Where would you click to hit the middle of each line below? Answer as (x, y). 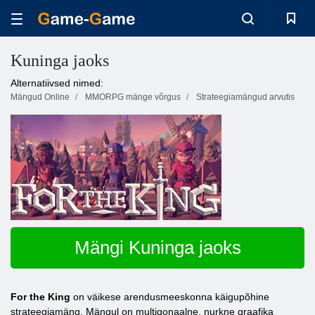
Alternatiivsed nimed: (57, 83)
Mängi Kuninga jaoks (157, 247)
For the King (40, 297)
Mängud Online (40, 97)
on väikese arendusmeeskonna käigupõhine (170, 297)
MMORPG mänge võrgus (133, 97)
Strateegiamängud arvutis (245, 97)
